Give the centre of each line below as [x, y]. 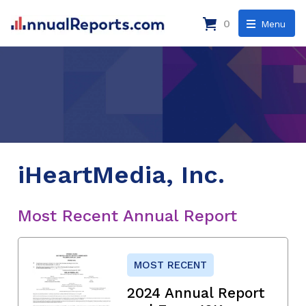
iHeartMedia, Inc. [121, 175]
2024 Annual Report [196, 292]
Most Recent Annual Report [127, 215]
